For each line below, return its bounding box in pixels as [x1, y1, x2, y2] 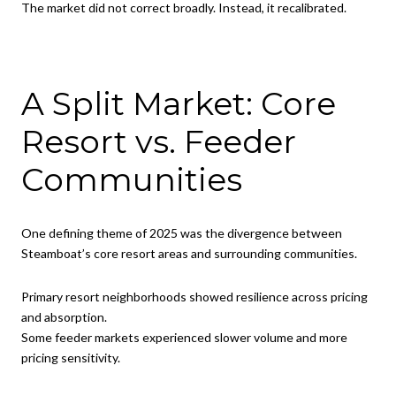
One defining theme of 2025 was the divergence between [21, 225, 342, 240]
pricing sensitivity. [21, 350, 120, 366]
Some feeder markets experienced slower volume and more [21, 330, 347, 346]
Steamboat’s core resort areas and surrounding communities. [21, 245, 357, 261]
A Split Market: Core [21, 83, 336, 123]
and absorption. [21, 309, 107, 325]
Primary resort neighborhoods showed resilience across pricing [21, 289, 368, 305]
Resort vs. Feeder [21, 121, 296, 161]
